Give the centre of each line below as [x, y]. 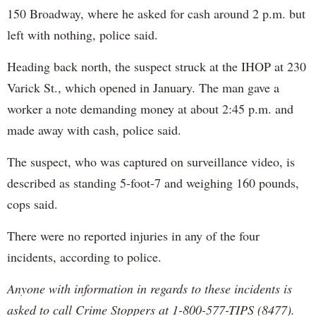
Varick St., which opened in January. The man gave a [143, 87]
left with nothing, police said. [83, 34]
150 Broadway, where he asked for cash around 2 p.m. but [156, 13]
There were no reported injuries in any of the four [133, 235]
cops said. [32, 203]
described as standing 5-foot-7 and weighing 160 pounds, [153, 182]
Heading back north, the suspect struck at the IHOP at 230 [157, 66]
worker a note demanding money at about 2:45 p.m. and [150, 108]
